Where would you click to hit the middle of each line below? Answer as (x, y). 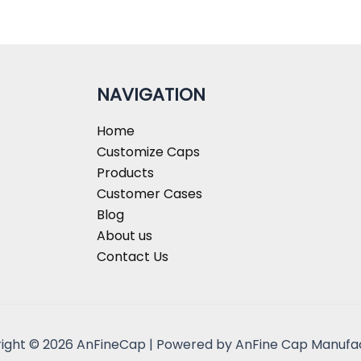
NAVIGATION (151, 95)
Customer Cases (150, 193)
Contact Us (133, 256)
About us (125, 235)
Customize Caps (149, 151)
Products (126, 172)
